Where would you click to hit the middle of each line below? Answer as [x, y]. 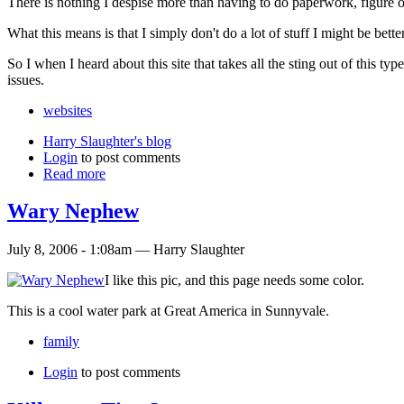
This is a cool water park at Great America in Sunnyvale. [168, 311]
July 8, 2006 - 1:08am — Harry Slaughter [126, 250]
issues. [26, 79]
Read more [74, 173]
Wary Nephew [73, 211]
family [61, 342]
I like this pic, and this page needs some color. [234, 280]
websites [68, 110]
